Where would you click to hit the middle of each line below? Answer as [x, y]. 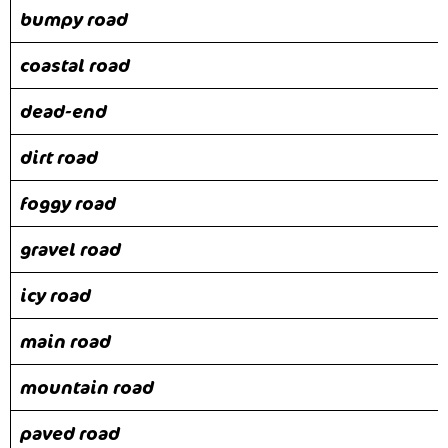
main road [65, 340]
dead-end [63, 110]
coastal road [75, 64]
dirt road [59, 156]
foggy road [68, 202]
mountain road [87, 386]
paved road [70, 432]
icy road [55, 294]
